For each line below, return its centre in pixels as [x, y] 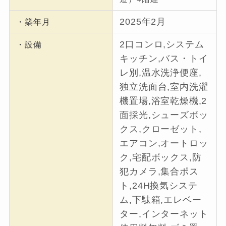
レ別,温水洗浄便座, [161, 73]
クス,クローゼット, [161, 129]
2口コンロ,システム [162, 45]
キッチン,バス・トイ [164, 59]
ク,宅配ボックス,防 [161, 158]
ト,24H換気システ [159, 186]
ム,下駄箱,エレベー [161, 200]
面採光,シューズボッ [164, 115]
